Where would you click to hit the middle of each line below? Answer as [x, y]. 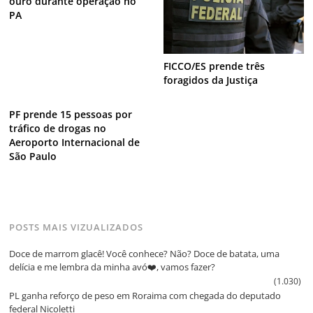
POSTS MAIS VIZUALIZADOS [77, 227]
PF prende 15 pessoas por [71, 115]
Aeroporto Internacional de [75, 143]
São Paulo [33, 156]
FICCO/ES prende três [214, 66]
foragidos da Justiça [210, 80]
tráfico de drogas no [58, 129]
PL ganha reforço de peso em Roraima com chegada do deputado [145, 296]
